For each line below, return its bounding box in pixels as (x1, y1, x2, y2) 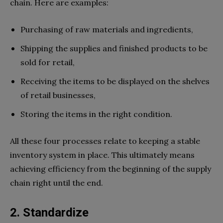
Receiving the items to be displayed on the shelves (20, 76, 210, 86)
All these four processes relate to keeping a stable (10, 135, 200, 146)
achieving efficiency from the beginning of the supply (10, 163, 211, 174)
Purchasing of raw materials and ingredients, (20, 24, 193, 34)
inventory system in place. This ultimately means (10, 149, 195, 160)
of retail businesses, (20, 90, 96, 100)
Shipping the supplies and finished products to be (20, 43, 208, 53)
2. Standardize (10, 205, 89, 220)
